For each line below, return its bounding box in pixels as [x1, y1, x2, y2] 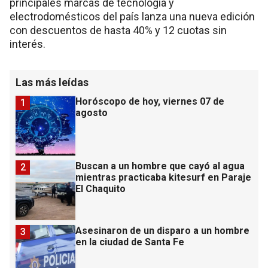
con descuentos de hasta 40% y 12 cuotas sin [10, 24, 227, 37]
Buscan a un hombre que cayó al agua [75, 160, 245, 172]
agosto [75, 107, 108, 119]
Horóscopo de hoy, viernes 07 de [75, 96, 224, 108]
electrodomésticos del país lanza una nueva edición [10, 10, 255, 23]
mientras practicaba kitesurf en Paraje [75, 172, 251, 184]
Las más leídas [16, 76, 89, 89]
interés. [10, 38, 45, 51]
